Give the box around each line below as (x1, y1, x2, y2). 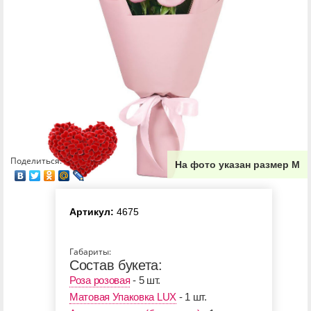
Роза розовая (69, 274, 131, 287)
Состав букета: (69, 258, 162, 274)
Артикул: (69, 206, 114, 218)
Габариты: (69, 246, 111, 258)
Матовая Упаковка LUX (69, 291, 176, 303)
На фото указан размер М (175, 159, 300, 171)
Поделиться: (10, 155, 62, 167)
